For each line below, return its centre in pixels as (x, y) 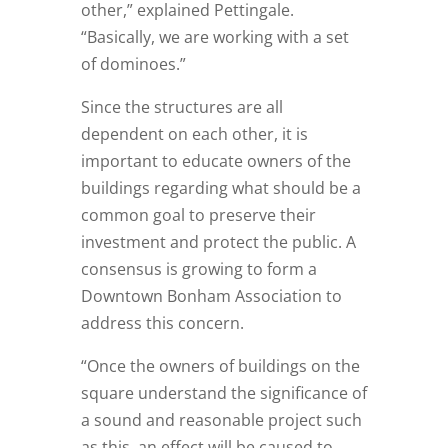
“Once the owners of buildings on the (220, 366)
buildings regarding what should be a (220, 188)
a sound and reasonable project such (221, 420)
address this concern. (162, 323)
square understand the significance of (223, 393)
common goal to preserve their (198, 215)
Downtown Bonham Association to (211, 296)
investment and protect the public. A (218, 242)
